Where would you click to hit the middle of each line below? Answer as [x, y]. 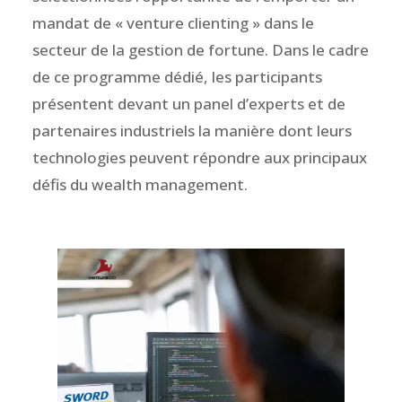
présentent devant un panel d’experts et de [188, 104]
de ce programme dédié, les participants [177, 77]
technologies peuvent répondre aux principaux [199, 157]
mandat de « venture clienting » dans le [173, 23]
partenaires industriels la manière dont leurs [192, 131]
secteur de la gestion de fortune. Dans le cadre [200, 50]
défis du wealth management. [140, 184]
